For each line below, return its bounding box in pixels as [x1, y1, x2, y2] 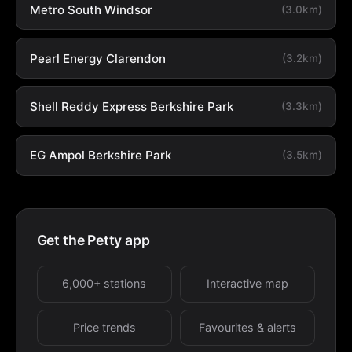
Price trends [72, 321, 136, 335]
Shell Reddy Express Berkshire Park [29, 99, 233, 115]
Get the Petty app [36, 231, 150, 248]
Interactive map [207, 277, 289, 291]
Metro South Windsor [29, 2, 152, 17]
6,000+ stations [62, 277, 147, 291]
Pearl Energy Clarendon [29, 50, 166, 66]
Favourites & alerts [199, 321, 297, 335]
